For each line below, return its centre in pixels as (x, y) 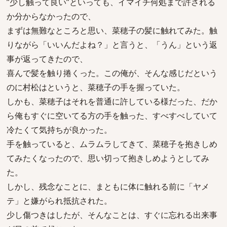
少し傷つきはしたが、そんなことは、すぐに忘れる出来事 (112, 215)
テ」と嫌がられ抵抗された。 (59, 201)
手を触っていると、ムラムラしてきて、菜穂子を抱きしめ (112, 144)
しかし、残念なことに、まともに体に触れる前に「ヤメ (108, 186)
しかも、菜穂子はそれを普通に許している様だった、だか (112, 101)
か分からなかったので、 (51, 16)
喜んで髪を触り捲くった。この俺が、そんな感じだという (112, 73)
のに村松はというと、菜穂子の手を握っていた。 (96, 87)
